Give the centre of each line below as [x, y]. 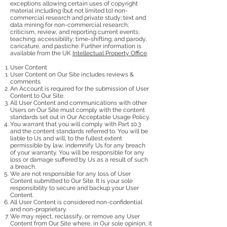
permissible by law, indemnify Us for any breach [78, 145]
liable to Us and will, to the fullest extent [66, 138]
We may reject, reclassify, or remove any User [75, 216]
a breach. [23, 166]
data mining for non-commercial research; [69, 25]
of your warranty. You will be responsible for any [77, 152]
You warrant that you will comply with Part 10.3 [75, 124]
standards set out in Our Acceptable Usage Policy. [80, 117]
